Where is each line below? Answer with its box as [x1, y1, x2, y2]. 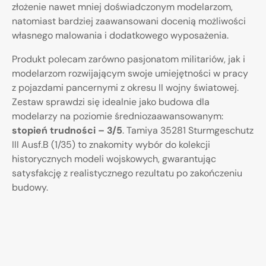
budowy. [12, 181, 48, 194]
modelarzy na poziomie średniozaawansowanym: [12, 110, 223, 123]
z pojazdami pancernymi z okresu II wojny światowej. [12, 81, 239, 94]
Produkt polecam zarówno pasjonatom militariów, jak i [12, 53, 245, 66]
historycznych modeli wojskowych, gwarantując [12, 153, 216, 166]
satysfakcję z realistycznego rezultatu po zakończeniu [12, 167, 242, 180]
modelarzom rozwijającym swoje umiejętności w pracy [12, 67, 248, 80]
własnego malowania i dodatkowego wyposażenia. [12, 29, 229, 42]
